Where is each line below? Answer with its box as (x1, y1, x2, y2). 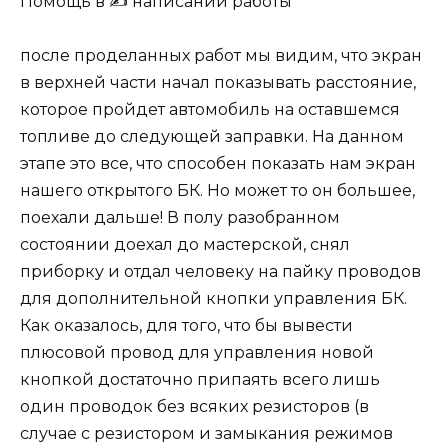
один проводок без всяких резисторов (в (20, 397, 369, 417)
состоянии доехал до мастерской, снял (20, 235, 350, 255)
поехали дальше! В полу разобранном (20, 208, 340, 228)
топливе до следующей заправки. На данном (20, 127, 404, 147)
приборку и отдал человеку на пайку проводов (20, 262, 421, 282)
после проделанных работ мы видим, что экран (20, 46, 422, 66)
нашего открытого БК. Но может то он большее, (20, 181, 415, 201)
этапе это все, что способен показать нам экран (20, 154, 416, 174)
